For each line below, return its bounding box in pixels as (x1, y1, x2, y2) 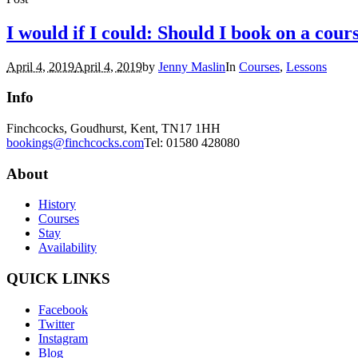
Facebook (38, 302, 88, 316)
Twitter (38, 316, 74, 331)
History (38, 197, 76, 212)
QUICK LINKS (6, 270, 110, 288)
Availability (38, 241, 97, 255)
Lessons (286, 59, 327, 74)
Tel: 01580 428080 (144, 135, 240, 149)
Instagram (38, 331, 88, 345)
